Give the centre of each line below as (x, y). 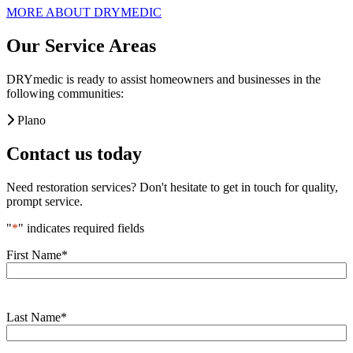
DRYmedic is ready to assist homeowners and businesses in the (163, 80)
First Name (34, 255)
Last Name (33, 318)
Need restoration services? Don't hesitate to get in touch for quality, (172, 188)
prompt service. (45, 202)
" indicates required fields (81, 229)
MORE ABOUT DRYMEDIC (84, 13)
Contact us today (74, 154)
